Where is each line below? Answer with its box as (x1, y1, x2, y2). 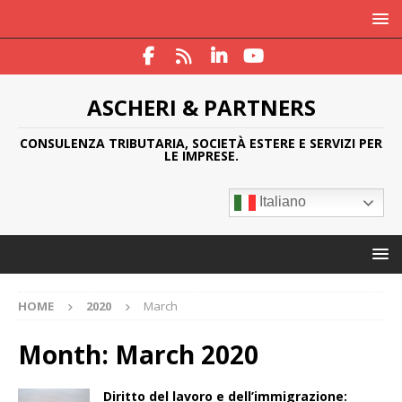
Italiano (256, 194, 306, 210)
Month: (18, 337, 115, 371)
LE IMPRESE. (163, 147, 239, 164)
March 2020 (115, 337, 258, 371)
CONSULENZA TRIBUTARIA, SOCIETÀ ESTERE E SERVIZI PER (20, 135, 382, 152)
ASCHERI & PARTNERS (86, 92, 316, 122)
